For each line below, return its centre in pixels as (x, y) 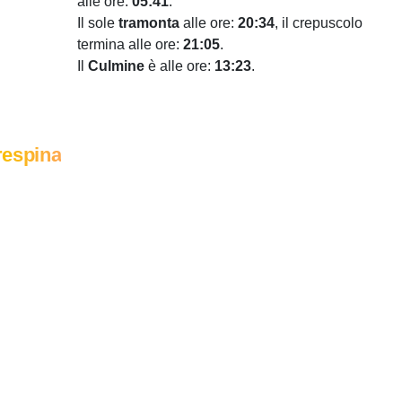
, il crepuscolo (319, 23)
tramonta (149, 23)
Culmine (116, 66)
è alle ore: (179, 66)
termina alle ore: (130, 44)
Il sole (98, 23)
